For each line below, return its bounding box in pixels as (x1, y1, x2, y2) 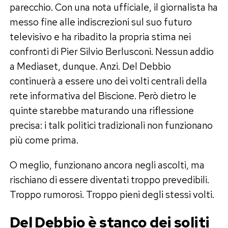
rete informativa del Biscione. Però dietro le (9, 89, 196, 102)
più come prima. (9, 133, 78, 147)
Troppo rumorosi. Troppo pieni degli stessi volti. (9, 187, 214, 201)
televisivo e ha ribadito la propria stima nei (9, 30, 191, 43)
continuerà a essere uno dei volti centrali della (9, 74, 207, 88)
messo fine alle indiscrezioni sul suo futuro (9, 15, 192, 28)
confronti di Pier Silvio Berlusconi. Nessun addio (9, 44, 214, 58)
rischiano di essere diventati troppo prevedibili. (9, 173, 209, 186)
